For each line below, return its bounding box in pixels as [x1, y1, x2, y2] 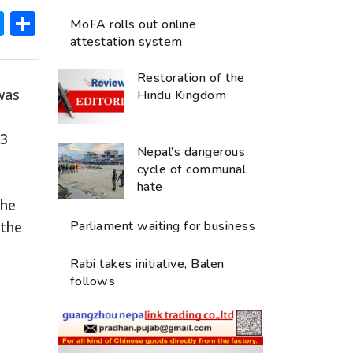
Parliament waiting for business [70, 217, 256, 235]
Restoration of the [137, 69, 245, 87]
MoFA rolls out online [70, 15, 197, 33]
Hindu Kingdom [137, 86, 227, 104]
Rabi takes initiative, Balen [70, 255, 225, 273]
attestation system [70, 32, 183, 50]
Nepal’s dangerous [137, 143, 246, 161]
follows [70, 272, 116, 290]
